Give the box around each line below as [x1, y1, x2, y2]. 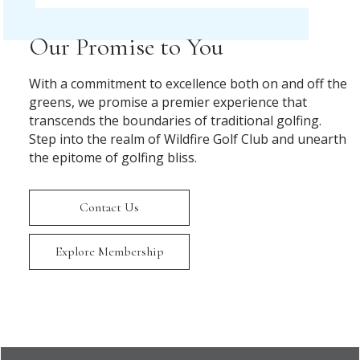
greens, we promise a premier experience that [29, 92, 307, 111]
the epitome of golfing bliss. [29, 148, 197, 166]
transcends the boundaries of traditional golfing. [29, 111, 321, 129]
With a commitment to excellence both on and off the [29, 74, 347, 92]
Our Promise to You [29, 31, 223, 62]
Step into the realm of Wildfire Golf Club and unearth [29, 129, 346, 148]
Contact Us [80, 198, 139, 215]
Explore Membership [55, 243, 164, 260]
